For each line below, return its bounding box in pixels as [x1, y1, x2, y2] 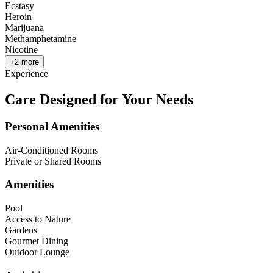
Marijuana [5, 23, 44, 34]
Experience [5, 68, 48, 79]
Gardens [5, 225, 37, 236]
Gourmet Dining [5, 236, 68, 247]
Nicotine [5, 44, 38, 55]
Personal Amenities [5, 120, 99, 133]
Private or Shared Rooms [5, 155, 101, 166]
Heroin [5, 12, 32, 23]
